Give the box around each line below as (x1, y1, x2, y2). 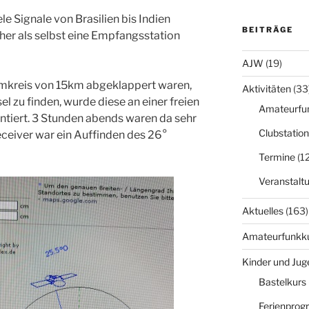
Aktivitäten (241, 82, 291, 94)
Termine (258, 150, 295, 163)
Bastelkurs (258, 275, 306, 288)
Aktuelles (241, 204, 283, 217)
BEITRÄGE (241, 24, 293, 34)
